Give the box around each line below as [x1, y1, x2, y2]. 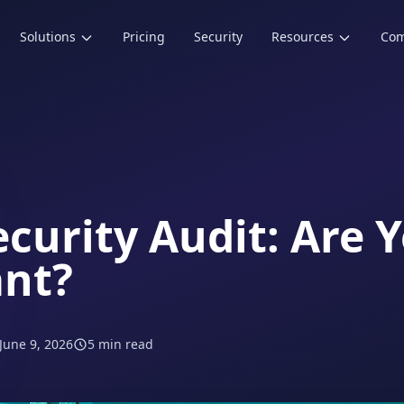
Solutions [20, 28, 77, 45]
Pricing [123, 28, 166, 45]
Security [194, 28, 243, 45]
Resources [271, 28, 335, 45]
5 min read [87, 335, 153, 353]
